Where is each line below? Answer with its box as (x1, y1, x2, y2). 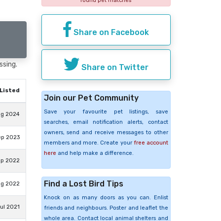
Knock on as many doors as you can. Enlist (43, 194, 168, 201)
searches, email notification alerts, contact (43, 119, 168, 126)
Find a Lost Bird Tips (43, 179, 123, 189)
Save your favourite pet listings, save (43, 109, 168, 115)
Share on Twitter (79, 62, 148, 72)
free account (133, 140, 168, 147)
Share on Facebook (71, 27, 149, 37)
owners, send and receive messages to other (43, 129, 168, 136)
